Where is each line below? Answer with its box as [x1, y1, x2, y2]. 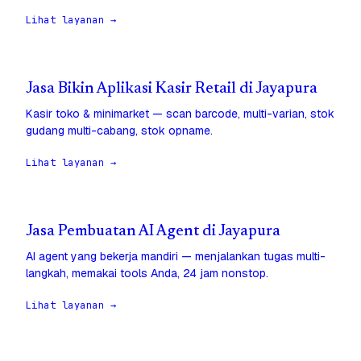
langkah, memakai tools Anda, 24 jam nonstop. [26, 266, 268, 281]
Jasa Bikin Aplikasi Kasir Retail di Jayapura [26, 81, 317, 98]
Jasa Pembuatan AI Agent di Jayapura [26, 224, 280, 240]
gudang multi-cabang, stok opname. [26, 123, 213, 139]
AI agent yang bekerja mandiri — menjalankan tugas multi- [26, 249, 326, 264]
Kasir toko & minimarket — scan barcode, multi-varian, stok [26, 106, 334, 122]
